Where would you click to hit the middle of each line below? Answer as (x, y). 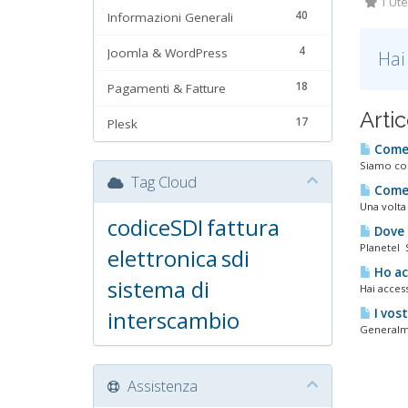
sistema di (158, 289)
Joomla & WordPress (168, 53)
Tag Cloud (160, 182)
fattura (243, 227)
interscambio (173, 320)
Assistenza (159, 386)
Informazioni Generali (170, 17)
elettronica (163, 258)
